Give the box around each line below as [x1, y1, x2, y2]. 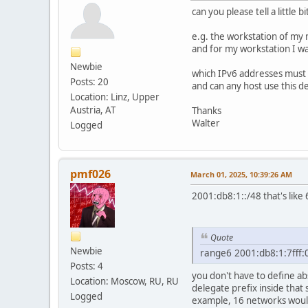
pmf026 [70, 166, 111, 181]
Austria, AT [70, 103, 115, 116]
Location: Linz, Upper [70, 90, 159, 103]
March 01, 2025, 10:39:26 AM [190, 168, 292, 179]
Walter [192, 116, 220, 129]
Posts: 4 [70, 259, 103, 272]
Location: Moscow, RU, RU [70, 274, 179, 287]
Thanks [192, 104, 221, 117]
